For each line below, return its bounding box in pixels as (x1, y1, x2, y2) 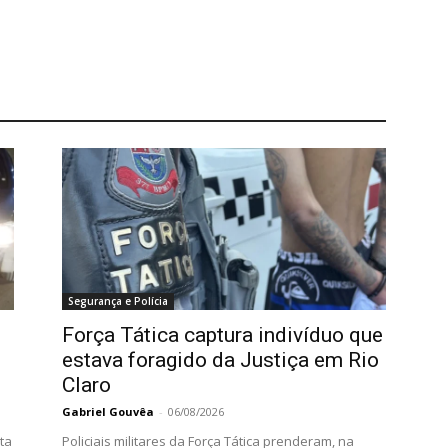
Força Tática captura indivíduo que (62, 322, 383, 347)
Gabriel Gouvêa (62, 403, 154, 419)
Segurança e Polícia (68, 293, 168, 308)
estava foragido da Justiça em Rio (62, 347, 379, 372)
